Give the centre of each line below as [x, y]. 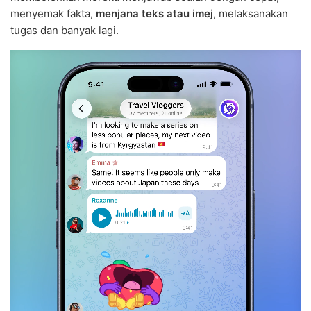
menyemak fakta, [53, 14]
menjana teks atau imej [154, 14]
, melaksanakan [251, 14]
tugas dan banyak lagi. [65, 31]
